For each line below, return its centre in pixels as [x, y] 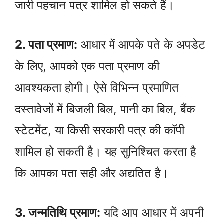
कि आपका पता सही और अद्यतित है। [92, 173]
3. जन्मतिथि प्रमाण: [57, 212]
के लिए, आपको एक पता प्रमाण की [87, 66]
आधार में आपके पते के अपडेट [141, 44]
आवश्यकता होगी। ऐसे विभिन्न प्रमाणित [97, 87]
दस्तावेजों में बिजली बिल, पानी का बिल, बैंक [105, 109]
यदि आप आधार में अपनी [152, 212]
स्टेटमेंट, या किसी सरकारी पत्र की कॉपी [100, 130]
